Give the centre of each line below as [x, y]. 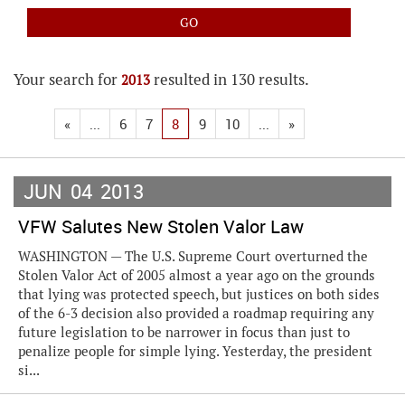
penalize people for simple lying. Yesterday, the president [195, 351]
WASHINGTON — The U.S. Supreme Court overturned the [193, 256]
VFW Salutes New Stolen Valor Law [161, 226]
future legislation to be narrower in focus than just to [184, 332]
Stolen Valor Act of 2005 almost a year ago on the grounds [197, 275]
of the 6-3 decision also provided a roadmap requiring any [196, 313]
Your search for [67, 80]
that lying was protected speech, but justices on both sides [199, 294]
